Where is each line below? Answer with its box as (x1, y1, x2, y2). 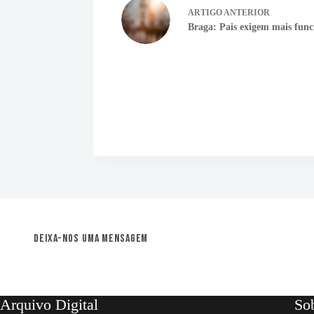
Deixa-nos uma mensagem (34, 232, 149, 245)
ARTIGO (188, 8, 223, 18)
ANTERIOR (222, 8, 271, 18)
